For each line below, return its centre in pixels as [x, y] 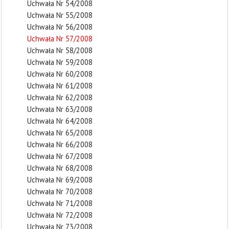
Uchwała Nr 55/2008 [60, 15]
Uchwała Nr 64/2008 [60, 121]
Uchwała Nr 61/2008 [60, 86]
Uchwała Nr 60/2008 [60, 74]
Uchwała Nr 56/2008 [60, 27]
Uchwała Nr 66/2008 [60, 144]
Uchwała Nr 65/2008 [60, 133]
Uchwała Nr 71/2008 [60, 203]
